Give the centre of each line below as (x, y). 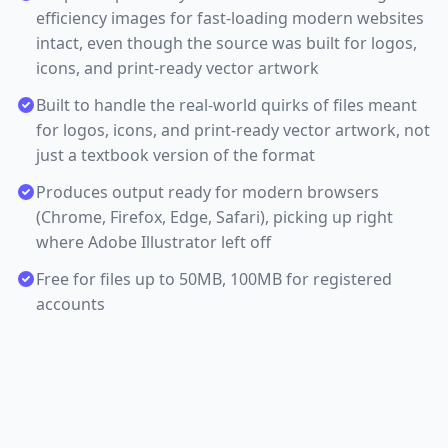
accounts (70, 304)
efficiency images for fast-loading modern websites (230, 18)
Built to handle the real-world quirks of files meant (226, 105)
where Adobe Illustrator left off (153, 242)
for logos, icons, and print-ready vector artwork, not (233, 130)
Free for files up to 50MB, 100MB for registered (214, 279)
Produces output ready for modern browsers (207, 192)
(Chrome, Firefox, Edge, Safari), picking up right (214, 217)
